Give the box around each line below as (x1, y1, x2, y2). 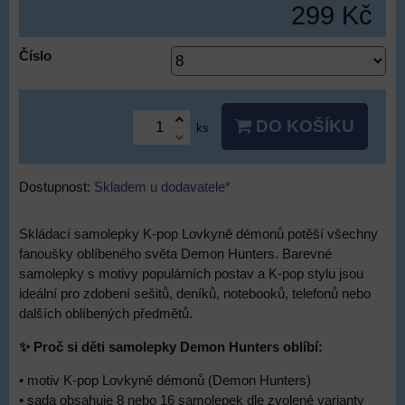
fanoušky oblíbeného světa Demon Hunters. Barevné (19, 247, 332, 261)
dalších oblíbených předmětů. (19, 306, 193, 321)
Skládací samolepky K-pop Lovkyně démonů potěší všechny (19, 227, 378, 241)
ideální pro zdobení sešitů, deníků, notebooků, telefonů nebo (19, 287, 371, 301)
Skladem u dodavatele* (94, 180, 231, 194)
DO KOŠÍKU (251, 117, 354, 136)
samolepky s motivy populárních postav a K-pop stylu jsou (19, 267, 363, 281)
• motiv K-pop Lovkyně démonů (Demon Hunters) (19, 373, 311, 388)
